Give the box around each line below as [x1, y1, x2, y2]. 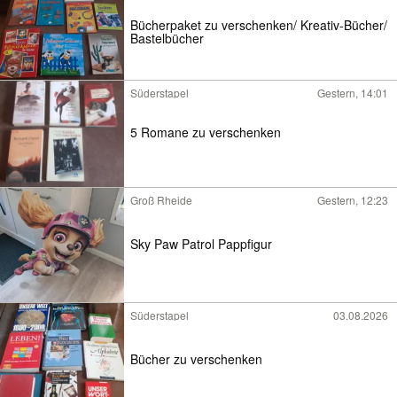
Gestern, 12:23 [317, 192, 388, 207]
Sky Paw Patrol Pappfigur [130, 234, 272, 253]
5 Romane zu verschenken [130, 123, 281, 142]
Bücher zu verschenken [130, 349, 262, 368]
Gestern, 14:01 [317, 85, 388, 100]
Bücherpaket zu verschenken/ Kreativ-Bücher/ [130, 16, 387, 35]
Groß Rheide [130, 192, 192, 207]
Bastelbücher [130, 29, 204, 48]
